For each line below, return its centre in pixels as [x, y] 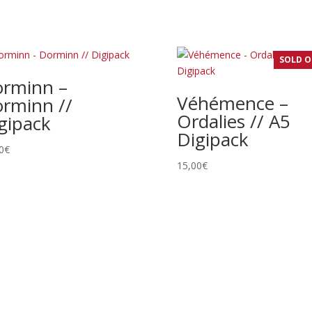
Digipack [212, 139]
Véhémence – [232, 103]
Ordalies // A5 [233, 121]
